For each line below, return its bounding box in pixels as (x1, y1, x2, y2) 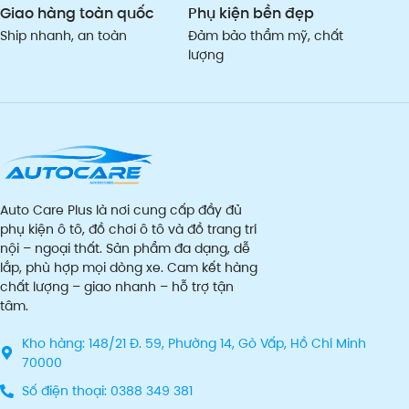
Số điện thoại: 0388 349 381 (21, 381, 193, 400)
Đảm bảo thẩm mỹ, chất (188, 26, 344, 46)
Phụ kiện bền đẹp (188, 3, 315, 25)
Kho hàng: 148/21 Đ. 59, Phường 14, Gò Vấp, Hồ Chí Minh (21, 333, 366, 352)
